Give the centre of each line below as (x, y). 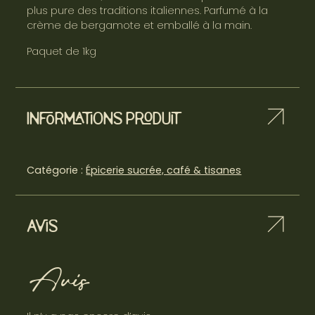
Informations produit (105, 119)
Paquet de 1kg (62, 51)
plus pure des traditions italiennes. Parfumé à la (148, 10)
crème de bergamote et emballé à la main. (140, 25)
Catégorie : (57, 170)
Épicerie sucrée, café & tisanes (164, 170)
